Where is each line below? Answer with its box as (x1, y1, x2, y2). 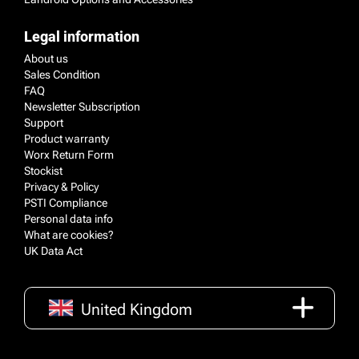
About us (24, 51, 68, 65)
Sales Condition (24, 67, 100, 81)
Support (24, 115, 63, 129)
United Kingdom (81, 299, 192, 319)
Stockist (24, 163, 63, 177)
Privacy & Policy (24, 179, 99, 193)
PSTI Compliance (24, 196, 107, 209)
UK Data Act (24, 244, 83, 257)
